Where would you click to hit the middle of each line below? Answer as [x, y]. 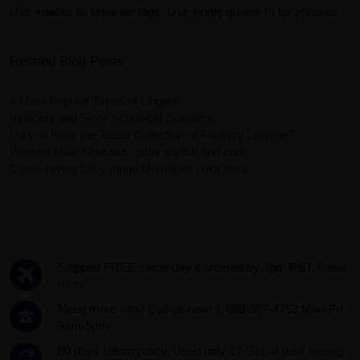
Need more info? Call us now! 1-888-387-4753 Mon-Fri [200, 309]
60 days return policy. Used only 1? [151, 351]
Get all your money [295, 351]
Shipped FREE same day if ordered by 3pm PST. [188, 268]
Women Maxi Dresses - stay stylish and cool [127, 152]
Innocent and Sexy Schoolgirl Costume [112, 118]
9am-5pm [83, 326]
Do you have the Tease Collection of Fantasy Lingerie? [152, 135]
